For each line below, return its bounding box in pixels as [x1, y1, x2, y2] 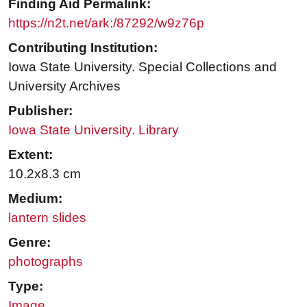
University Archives [8, 78, 121, 93]
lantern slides [8, 210, 86, 225]
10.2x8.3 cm [8, 166, 81, 181]
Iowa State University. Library [8, 122, 179, 137]
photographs [8, 254, 83, 269]
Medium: [8, 191, 62, 206]
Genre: [8, 234, 51, 249]
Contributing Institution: [8, 40, 158, 55]
